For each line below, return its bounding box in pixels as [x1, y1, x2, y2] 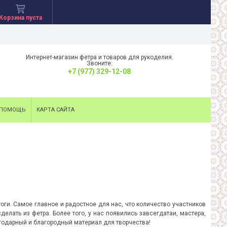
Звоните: [86, 60, 112, 67]
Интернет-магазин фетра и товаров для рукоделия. [25, 54, 173, 61]
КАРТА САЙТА [36, 106, 74, 113]
